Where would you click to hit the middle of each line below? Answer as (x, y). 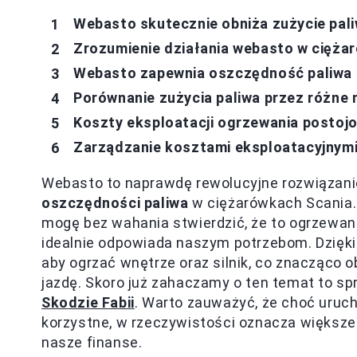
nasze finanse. (92, 342)
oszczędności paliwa (115, 203)
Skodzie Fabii (88, 302)
